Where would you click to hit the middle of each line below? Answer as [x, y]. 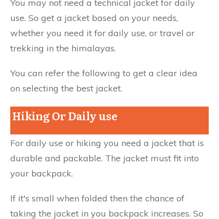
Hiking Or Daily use [64, 115]
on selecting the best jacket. [66, 88]
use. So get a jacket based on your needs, [94, 18]
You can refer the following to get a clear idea [104, 73]
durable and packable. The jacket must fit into [105, 158]
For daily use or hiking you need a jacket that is [107, 143]
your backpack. [42, 173]
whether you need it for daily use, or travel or [102, 33]
